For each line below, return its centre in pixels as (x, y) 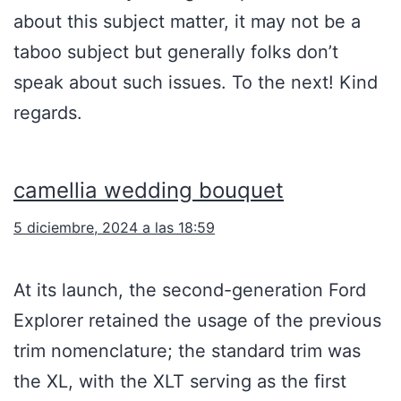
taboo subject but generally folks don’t (176, 52)
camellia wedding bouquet (149, 191)
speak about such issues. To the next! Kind (196, 83)
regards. (48, 113)
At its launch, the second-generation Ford (190, 290)
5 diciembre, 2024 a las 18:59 (114, 228)
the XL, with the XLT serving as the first (180, 382)
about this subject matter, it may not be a (187, 22)
